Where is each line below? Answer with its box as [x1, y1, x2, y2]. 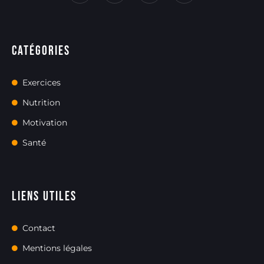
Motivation [22, 117, 67, 128]
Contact [22, 223, 55, 234]
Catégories [12, 43, 70, 60]
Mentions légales [22, 243, 92, 254]
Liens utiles [12, 189, 77, 205]
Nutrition [22, 97, 60, 108]
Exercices [22, 77, 61, 88]
